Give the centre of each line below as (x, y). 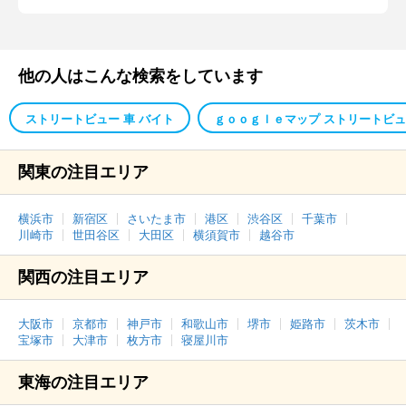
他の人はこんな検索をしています (140, 76)
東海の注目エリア (83, 382)
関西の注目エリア (83, 277)
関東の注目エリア (83, 172)
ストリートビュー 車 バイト (100, 119)
